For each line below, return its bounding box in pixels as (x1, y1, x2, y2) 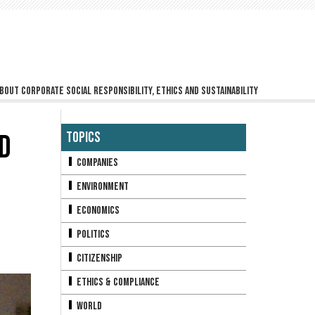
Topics (65, 129, 101, 147)
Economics (74, 204, 120, 218)
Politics (74, 228, 110, 242)
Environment (74, 180, 129, 194)
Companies (74, 156, 118, 170)
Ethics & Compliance (74, 276, 160, 290)
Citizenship (74, 252, 122, 266)
